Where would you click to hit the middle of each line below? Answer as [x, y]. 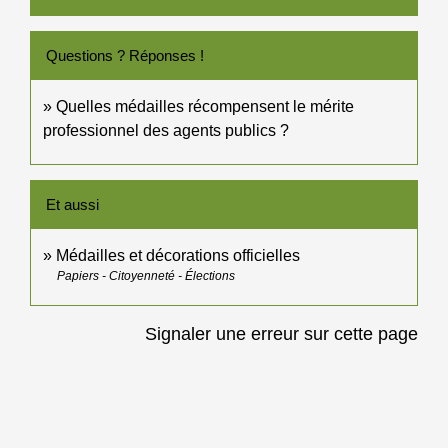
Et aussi [72, 204]
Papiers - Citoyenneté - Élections [146, 275]
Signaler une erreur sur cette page [281, 333]
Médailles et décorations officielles [178, 255]
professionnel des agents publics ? [166, 130]
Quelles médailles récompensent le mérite [205, 106]
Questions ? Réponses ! [125, 55]
